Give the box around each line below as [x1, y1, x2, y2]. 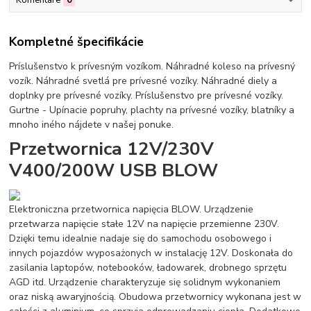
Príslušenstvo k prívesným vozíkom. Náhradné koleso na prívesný [9, 60, 296, 74]
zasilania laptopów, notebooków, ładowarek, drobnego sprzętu [9, 260, 287, 274]
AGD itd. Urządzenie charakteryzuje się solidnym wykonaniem [9, 275, 281, 289]
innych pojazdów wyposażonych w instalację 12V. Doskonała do [9, 246, 294, 260]
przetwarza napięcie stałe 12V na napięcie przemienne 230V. [9, 217, 280, 230]
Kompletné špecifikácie [9, 33, 144, 51]
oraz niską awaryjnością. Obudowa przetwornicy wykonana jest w [9, 289, 302, 303]
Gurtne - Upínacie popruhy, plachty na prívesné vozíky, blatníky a [9, 103, 295, 117]
